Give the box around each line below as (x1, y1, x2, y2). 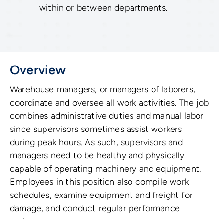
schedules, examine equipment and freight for (10, 189, 193, 200)
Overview (10, 62, 66, 78)
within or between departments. (39, 2, 168, 13)
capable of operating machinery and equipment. (10, 163, 201, 174)
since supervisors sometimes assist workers (10, 123, 182, 134)
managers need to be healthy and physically (10, 150, 185, 161)
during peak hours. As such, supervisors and (10, 136, 183, 148)
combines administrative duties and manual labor (10, 110, 204, 121)
